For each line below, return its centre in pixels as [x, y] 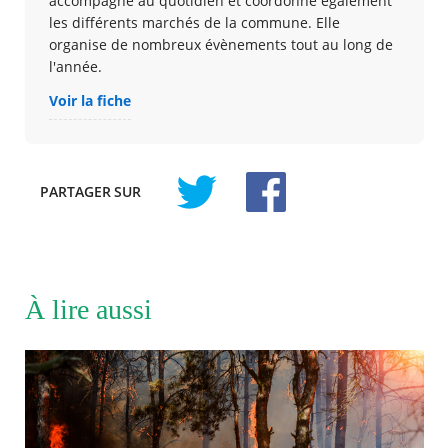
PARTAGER [75, 192]
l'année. [75, 67]
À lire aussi [88, 310]
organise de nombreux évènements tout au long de [220, 45]
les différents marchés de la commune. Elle [194, 23]
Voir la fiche [89, 101]
